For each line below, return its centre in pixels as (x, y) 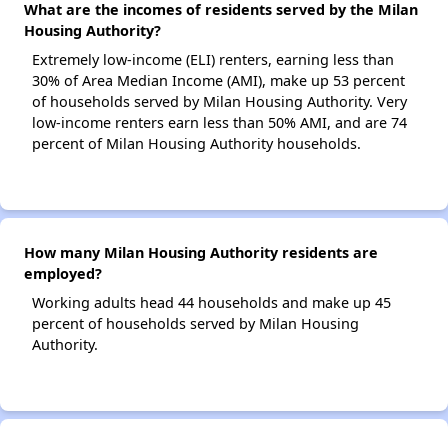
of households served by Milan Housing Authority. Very (219, 101)
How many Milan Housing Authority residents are (201, 252)
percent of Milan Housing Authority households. (196, 143)
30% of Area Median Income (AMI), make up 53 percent (218, 80)
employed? (63, 273)
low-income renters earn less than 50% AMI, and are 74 (219, 122)
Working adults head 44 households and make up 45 (211, 302)
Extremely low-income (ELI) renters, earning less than (213, 59)
